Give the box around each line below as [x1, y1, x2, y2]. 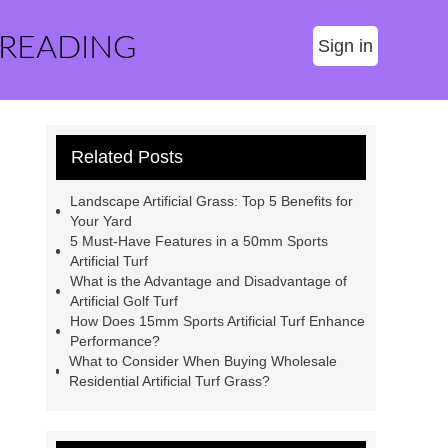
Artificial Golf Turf [69, 293, 178, 309]
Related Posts [71, 147, 183, 167]
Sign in [318, 36, 373, 56]
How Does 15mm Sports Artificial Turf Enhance [69, 313, 365, 329]
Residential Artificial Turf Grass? [69, 373, 271, 389]
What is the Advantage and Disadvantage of [69, 273, 347, 289]
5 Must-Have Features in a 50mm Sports [70, 233, 329, 249]
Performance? [69, 333, 160, 349]
